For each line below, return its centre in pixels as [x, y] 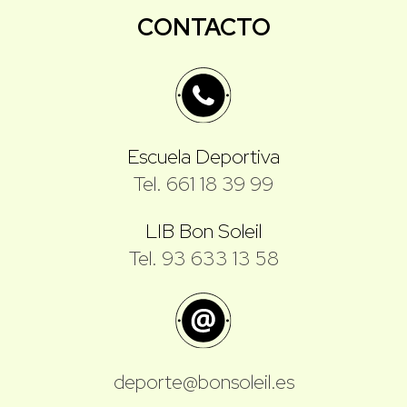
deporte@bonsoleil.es [203, 382]
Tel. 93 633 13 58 [203, 258]
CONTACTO [203, 27]
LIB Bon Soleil [203, 231]
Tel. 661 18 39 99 [203, 184]
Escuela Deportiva [203, 156]
